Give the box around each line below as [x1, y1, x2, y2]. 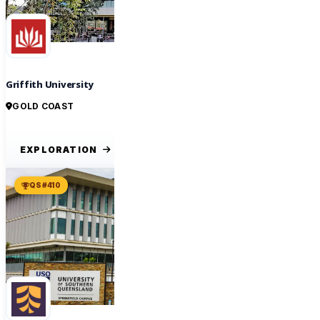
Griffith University [6, 78, 94, 93]
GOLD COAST [12, 101, 74, 112]
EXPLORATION [20, 144, 98, 156]
